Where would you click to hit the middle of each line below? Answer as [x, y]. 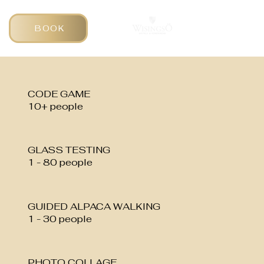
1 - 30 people [60, 219]
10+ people [55, 107]
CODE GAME [59, 94]
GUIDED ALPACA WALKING [94, 206]
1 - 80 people [60, 163]
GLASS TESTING [69, 150]
